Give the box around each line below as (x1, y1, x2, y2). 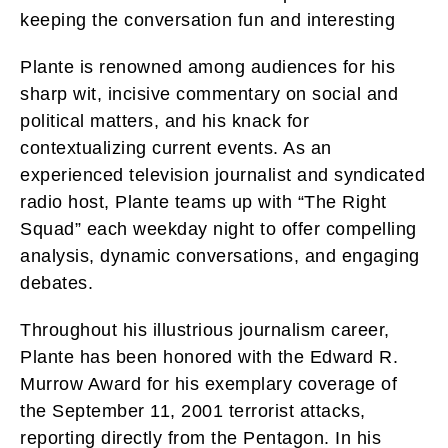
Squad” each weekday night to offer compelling (20, 218, 417, 239)
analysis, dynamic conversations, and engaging (20, 245, 420, 266)
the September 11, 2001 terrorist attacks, (20, 400, 366, 421)
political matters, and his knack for (20, 110, 309, 131)
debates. (20, 272, 93, 293)
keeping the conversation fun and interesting (20, 9, 395, 30)
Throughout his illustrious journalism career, (20, 319, 390, 340)
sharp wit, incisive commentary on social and (20, 83, 398, 104)
